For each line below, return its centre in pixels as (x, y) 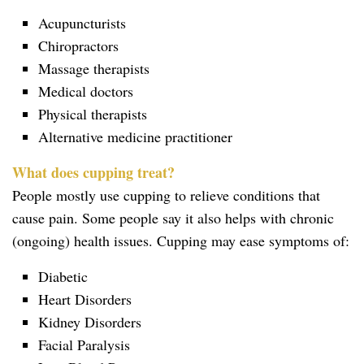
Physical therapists (93, 113)
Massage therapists (94, 68)
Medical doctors (86, 91)
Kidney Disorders (90, 321)
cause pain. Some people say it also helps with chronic (173, 217)
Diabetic (63, 276)
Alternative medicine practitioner (135, 136)
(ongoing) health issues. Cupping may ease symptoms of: (181, 240)
